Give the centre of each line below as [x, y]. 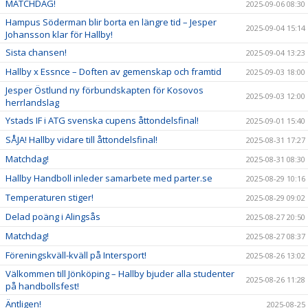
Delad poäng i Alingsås [53, 216]
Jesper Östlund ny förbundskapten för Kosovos [104, 90]
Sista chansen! [36, 52]
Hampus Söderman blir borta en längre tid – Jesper [111, 22]
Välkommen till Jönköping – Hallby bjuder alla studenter [120, 273]
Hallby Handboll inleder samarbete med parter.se [109, 178]
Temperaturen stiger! [49, 197]
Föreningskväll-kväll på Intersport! [76, 255]
